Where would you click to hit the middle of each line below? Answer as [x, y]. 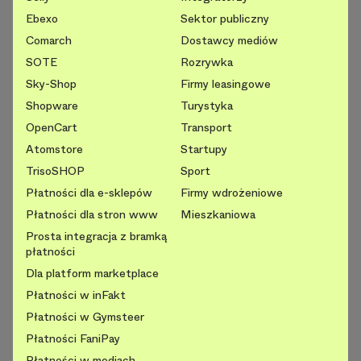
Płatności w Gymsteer [85, 317]
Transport [206, 128]
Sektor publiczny [225, 19]
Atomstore [54, 149]
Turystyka [207, 106]
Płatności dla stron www [92, 215]
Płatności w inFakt [76, 295]
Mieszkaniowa [218, 215]
